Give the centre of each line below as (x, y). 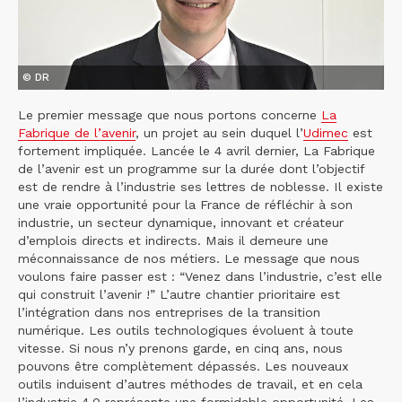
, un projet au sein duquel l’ (219, 132)
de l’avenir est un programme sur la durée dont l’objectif (191, 168)
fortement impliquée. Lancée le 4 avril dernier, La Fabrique (197, 150)
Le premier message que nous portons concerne (170, 114)
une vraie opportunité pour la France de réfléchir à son (185, 204)
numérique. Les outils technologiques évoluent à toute (186, 330)
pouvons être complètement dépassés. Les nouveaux (184, 366)
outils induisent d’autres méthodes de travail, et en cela (190, 384)
